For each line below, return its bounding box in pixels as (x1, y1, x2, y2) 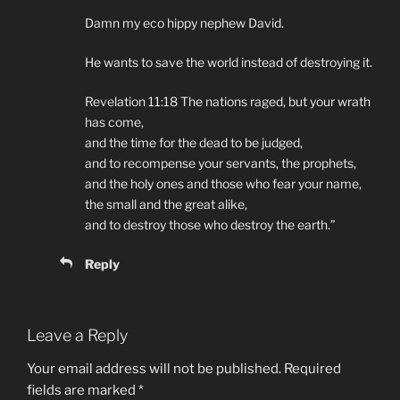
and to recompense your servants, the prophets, (85, 154, 356, 171)
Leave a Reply (27, 325, 128, 345)
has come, (85, 113, 144, 129)
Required (284, 361, 341, 378)
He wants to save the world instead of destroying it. (85, 54, 372, 70)
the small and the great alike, (85, 196, 247, 212)
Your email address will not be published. (27, 361, 281, 378)
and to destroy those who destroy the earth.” (85, 216, 336, 232)
